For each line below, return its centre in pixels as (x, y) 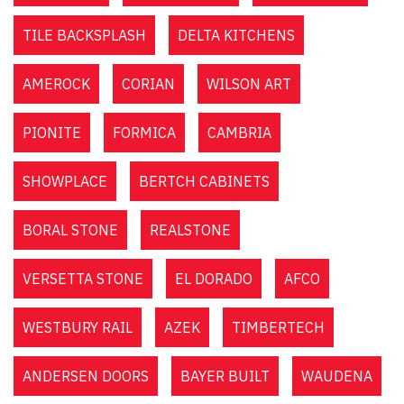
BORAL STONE (70, 230)
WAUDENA (337, 376)
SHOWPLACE (65, 181)
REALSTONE (190, 230)
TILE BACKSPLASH (84, 35)
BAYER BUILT (225, 376)
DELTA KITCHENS (236, 35)
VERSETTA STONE (83, 279)
